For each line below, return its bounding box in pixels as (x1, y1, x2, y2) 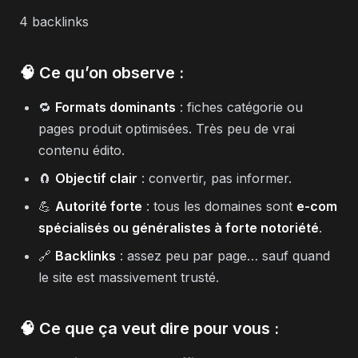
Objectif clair (55, 169, 137, 186)
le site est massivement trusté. (38, 268, 219, 285)
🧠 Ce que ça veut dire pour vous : (19, 318, 279, 338)
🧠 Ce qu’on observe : (19, 62, 184, 82)
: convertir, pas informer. (137, 169, 292, 186)
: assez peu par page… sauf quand (116, 247, 330, 264)
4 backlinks (19, 13, 89, 30)
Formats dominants (55, 98, 176, 115)
